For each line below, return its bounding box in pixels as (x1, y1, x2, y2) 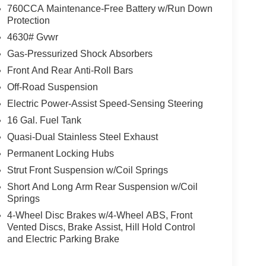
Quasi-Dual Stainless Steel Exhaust (7, 132, 158, 142)
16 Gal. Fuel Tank (7, 115, 81, 126)
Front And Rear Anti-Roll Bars (7, 65, 133, 76)
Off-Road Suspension (7, 82, 98, 93)
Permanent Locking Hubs (7, 148, 114, 159)
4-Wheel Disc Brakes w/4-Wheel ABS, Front (7, 210, 192, 221)
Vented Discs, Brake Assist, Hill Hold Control (7, 222, 195, 233)
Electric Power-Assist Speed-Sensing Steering (7, 99, 203, 109)
